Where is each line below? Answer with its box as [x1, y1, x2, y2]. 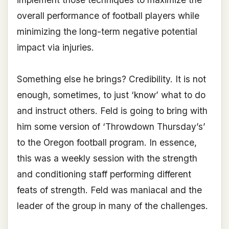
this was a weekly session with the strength [16, 153, 197, 164]
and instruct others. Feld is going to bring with [16, 105, 208, 117]
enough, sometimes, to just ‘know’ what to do [16, 89, 205, 101]
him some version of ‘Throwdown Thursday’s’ [16, 121, 205, 132]
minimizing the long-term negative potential [16, 26, 197, 37]
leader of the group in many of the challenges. [16, 200, 208, 212]
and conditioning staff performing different [16, 169, 191, 180]
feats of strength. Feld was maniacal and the [16, 185, 202, 196]
